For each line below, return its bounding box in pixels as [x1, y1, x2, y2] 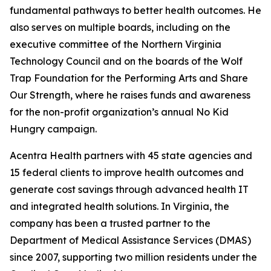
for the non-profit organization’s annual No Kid [10, 106, 229, 118]
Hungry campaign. [10, 123, 97, 135]
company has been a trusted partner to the [10, 217, 211, 229]
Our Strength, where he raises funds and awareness [10, 89, 250, 101]
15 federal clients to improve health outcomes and [10, 166, 244, 178]
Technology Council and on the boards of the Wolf [10, 55, 243, 67]
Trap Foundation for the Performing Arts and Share [10, 72, 248, 84]
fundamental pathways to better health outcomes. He [10, 4, 261, 16]
